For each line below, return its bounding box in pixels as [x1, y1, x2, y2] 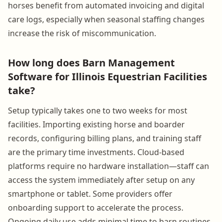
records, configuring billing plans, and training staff [8, 132, 201, 144]
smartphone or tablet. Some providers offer [8, 188, 172, 199]
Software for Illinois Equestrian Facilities [8, 69, 207, 83]
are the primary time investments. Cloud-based [8, 146, 184, 158]
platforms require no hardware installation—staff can [8, 160, 209, 171]
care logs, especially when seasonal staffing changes [8, 13, 205, 25]
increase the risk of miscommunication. [8, 27, 156, 39]
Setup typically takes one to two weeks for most [8, 105, 187, 116]
